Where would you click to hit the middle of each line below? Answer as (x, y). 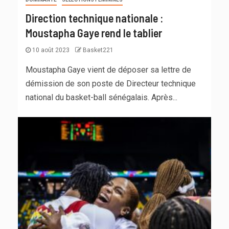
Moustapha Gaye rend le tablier (94, 33)
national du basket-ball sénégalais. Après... (101, 98)
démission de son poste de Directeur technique (111, 84)
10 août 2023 (51, 50)
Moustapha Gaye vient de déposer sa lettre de (108, 70)
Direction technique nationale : (94, 18)
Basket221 (98, 50)
